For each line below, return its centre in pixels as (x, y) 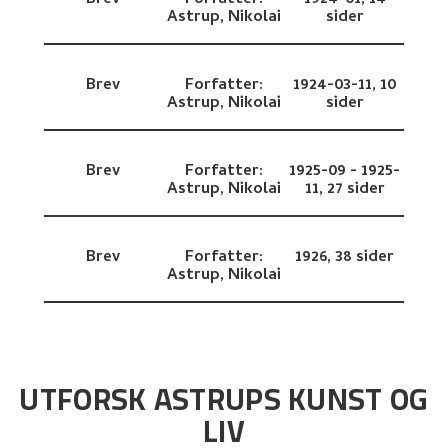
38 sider (365, 258)
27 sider (355, 190)
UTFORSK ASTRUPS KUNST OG (224, 399)
